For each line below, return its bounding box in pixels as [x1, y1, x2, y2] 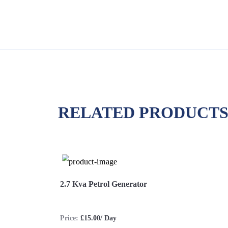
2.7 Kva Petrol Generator [60, 180, 147, 189]
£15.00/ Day [80, 214, 117, 222]
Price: [60, 214, 80, 222]
